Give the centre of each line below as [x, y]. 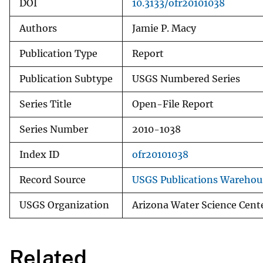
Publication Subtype [66, 79]
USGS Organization [64, 205]
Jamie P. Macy [164, 28]
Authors [38, 28]
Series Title [45, 104]
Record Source [53, 180]
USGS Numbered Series [186, 79]
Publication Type [58, 53]
